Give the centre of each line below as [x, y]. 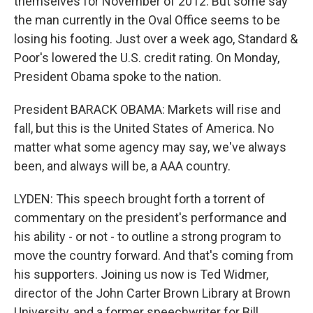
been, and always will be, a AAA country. [122, 166]
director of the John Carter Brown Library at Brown [152, 293]
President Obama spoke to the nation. [118, 77]
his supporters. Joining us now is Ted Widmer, [141, 274]
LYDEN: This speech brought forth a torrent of [140, 199]
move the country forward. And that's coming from [154, 255]
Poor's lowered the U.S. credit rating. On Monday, [147, 58]
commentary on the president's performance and [150, 218]
